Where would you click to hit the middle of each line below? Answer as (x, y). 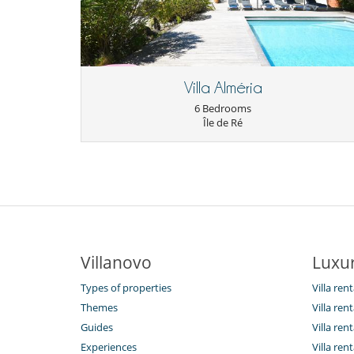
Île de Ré (223, 123)
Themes (99, 308)
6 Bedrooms (223, 109)
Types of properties (126, 288)
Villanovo (116, 263)
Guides (97, 328)
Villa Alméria (223, 88)
